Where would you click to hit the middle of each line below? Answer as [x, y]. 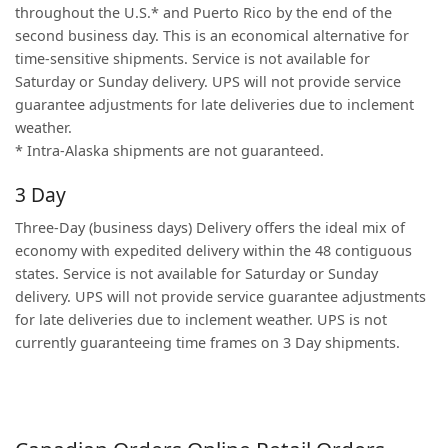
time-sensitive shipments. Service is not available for [192, 58]
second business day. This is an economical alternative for [212, 35]
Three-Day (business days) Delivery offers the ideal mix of [210, 227]
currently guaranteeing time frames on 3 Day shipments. [207, 342]
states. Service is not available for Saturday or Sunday [196, 273]
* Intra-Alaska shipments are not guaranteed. [169, 150]
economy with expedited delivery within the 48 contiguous [213, 250]
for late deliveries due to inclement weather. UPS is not [201, 319]
